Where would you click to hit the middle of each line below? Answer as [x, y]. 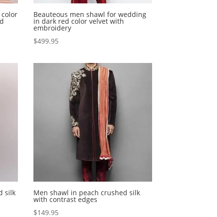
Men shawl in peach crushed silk [86, 192]
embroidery [52, 28]
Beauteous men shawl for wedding [90, 15]
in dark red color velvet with [78, 21]
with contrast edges [65, 199]
